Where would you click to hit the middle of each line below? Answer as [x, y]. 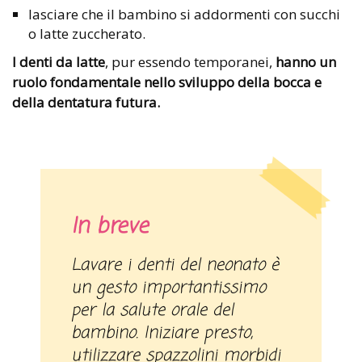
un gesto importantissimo [169, 288]
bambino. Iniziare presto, [162, 333]
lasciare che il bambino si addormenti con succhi [184, 14]
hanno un [304, 61]
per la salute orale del [153, 310]
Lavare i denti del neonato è [76, 265]
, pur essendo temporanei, [189, 61]
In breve [110, 227]
